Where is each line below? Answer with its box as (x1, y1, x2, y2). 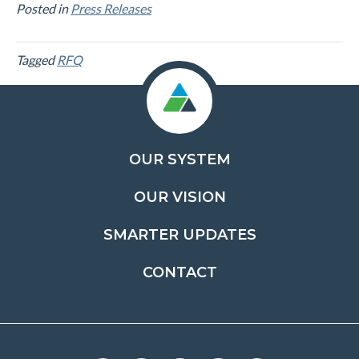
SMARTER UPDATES (103, 226, 256, 244)
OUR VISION (133, 188, 226, 206)
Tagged (16, 52, 57, 67)
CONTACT (142, 264, 217, 281)
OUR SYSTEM (128, 151, 231, 168)
